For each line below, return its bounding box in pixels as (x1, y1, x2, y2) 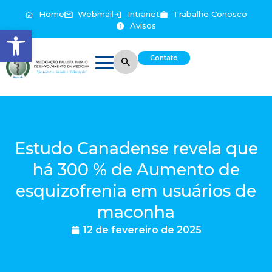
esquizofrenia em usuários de (16, 180, 256, 201)
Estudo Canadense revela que (14, 138, 258, 158)
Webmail (78, 9, 114, 19)
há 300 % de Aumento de (32, 159, 240, 180)
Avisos (129, 21, 156, 30)
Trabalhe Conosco (173, 9, 247, 19)
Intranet (127, 9, 160, 19)
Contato (150, 53, 178, 62)
